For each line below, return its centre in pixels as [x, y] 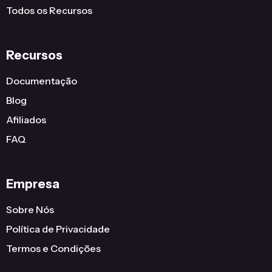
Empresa [33, 184]
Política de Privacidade [58, 229]
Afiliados [26, 120]
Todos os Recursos [49, 11]
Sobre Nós [30, 210]
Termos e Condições [53, 249]
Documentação [42, 81]
